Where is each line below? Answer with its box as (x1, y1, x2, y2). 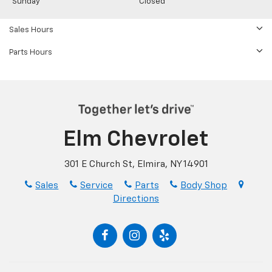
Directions (113, 194, 159, 203)
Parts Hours (9, 49, 52, 57)
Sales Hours (9, 26, 53, 35)
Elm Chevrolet (63, 128, 209, 151)
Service (80, 180, 113, 190)
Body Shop (180, 180, 228, 190)
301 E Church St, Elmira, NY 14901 (64, 159, 208, 169)
